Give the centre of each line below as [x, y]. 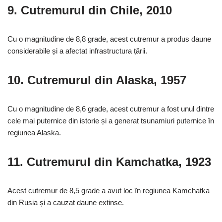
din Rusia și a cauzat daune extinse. [66, 203]
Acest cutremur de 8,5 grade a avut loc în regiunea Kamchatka [109, 191]
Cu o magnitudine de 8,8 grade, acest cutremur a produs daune [109, 39]
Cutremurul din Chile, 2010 [96, 10]
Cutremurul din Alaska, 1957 [107, 80]
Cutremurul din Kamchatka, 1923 [119, 162]
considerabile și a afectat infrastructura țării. [77, 51]
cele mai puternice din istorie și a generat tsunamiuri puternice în [111, 121]
